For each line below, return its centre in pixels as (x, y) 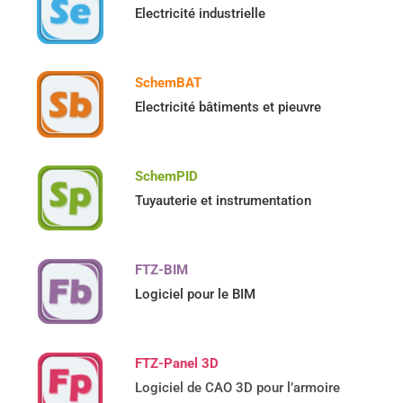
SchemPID (167, 177)
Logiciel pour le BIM (196, 295)
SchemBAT (169, 83)
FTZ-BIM (162, 270)
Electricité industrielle (201, 14)
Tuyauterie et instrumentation (224, 201)
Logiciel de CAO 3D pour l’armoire (238, 388)
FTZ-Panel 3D (177, 364)
